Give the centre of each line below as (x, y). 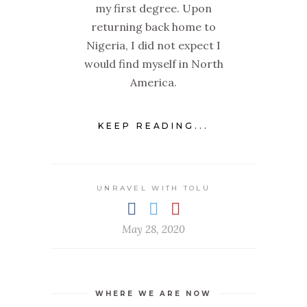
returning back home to (153, 26)
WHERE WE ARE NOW (153, 294)
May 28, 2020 (153, 230)
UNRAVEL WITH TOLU (153, 188)
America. (153, 82)
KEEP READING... (153, 126)
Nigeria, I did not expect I (153, 45)
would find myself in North (153, 63)
